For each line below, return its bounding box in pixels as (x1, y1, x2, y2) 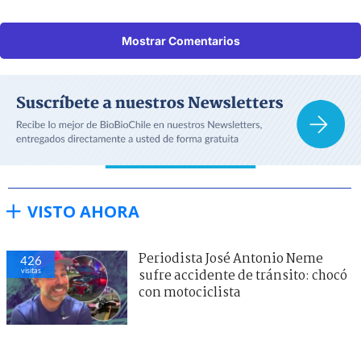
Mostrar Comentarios (121, 34, 240, 48)
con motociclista (139, 282, 241, 303)
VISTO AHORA (27, 200, 139, 222)
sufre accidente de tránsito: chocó (139, 265, 347, 286)
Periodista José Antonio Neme (139, 248, 323, 269)
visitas (20, 265, 41, 275)
